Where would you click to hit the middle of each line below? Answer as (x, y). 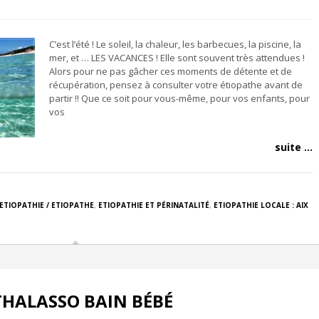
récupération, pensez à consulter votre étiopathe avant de (176, 85)
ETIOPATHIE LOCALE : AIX (261, 205)
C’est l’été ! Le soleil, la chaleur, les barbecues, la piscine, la (175, 44)
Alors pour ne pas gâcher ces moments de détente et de (171, 71)
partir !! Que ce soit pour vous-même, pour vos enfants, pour (179, 98)
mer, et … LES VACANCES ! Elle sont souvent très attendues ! (177, 58)
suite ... (294, 147)
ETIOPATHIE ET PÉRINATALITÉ (154, 205)
